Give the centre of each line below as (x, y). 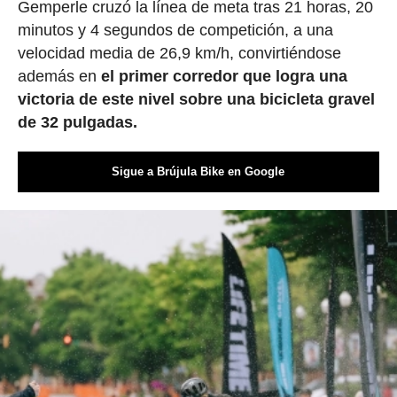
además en (59, 76)
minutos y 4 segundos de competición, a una (175, 30)
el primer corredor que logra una (224, 76)
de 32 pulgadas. (77, 122)
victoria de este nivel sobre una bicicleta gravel (196, 99)
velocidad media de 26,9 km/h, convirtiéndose (179, 53)
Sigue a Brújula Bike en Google (198, 171)
